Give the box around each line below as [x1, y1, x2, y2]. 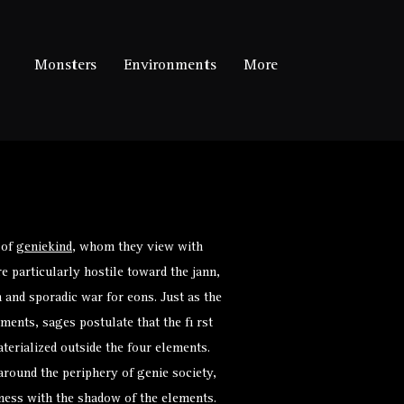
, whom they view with [72, 242, 203, 255]
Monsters [33, 59, 96, 74]
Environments [123, 59, 216, 74]
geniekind [16, 242, 72, 255]
